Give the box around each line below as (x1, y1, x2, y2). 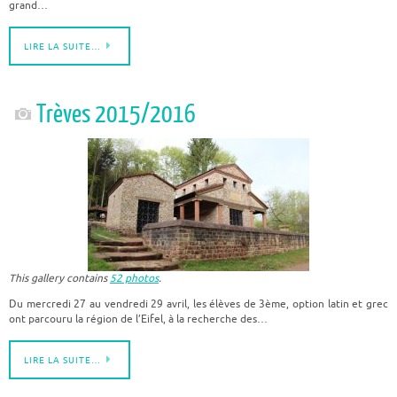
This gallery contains (9, 271, 110, 285)
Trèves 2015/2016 (36, 99, 197, 128)
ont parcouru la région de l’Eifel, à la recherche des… (9, 312, 268, 326)
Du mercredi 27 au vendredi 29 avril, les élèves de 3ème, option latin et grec (9, 297, 388, 311)
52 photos (110, 271, 159, 285)
